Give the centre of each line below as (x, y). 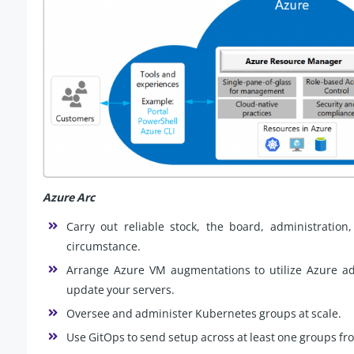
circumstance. (104, 247)
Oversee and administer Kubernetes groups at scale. (204, 314)
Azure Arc (69, 198)
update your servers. (121, 290)
